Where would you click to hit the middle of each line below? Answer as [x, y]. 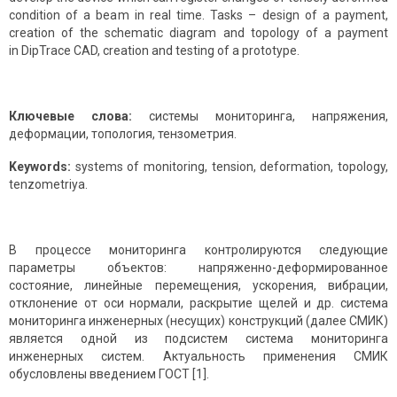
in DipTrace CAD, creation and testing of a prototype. [154, 51]
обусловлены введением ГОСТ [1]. [109, 374]
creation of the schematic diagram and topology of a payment [198, 33]
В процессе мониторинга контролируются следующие [198, 250]
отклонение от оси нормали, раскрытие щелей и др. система [198, 304]
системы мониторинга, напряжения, [269, 117]
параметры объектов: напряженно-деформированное [198, 268]
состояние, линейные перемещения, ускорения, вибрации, [198, 286]
